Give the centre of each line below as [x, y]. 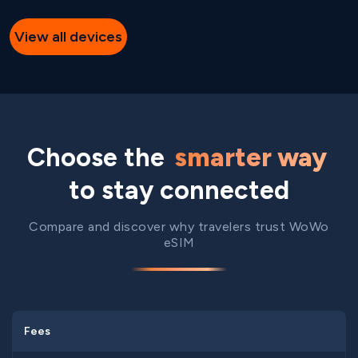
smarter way [251, 157]
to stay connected [179, 190]
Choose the [99, 157]
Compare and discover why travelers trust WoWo [179, 227]
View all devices [68, 36]
